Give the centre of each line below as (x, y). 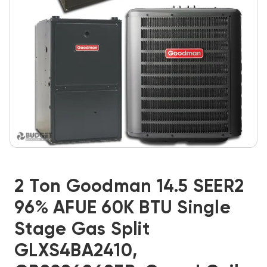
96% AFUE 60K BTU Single (122, 209)
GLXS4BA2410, (76, 252)
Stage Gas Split (82, 230)
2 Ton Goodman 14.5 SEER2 (129, 187)
